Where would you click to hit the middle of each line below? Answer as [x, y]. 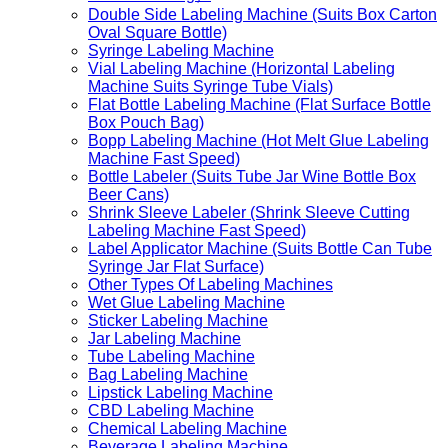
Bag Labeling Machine [168, 374]
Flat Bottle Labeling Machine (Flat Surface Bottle [259, 104]
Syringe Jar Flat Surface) [176, 266]
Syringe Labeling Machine [181, 50]
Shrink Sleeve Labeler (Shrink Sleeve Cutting [249, 212]
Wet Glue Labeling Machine [186, 302]
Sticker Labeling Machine [178, 320]
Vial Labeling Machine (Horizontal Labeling [241, 68]
